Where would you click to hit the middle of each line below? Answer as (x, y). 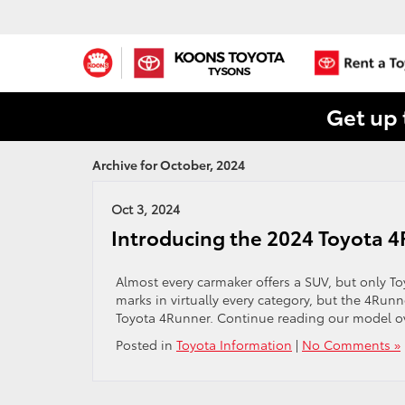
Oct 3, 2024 (146, 209)
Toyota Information (234, 344)
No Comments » (351, 344)
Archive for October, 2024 (169, 165)
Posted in (146, 344)
